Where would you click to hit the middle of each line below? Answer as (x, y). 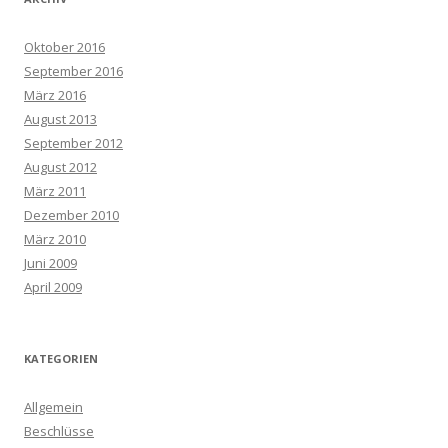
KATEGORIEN (61, 359)
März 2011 (55, 191)
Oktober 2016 (64, 47)
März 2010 (55, 239)
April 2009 (53, 287)
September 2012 (73, 143)
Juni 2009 (50, 263)
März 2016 (55, 95)
